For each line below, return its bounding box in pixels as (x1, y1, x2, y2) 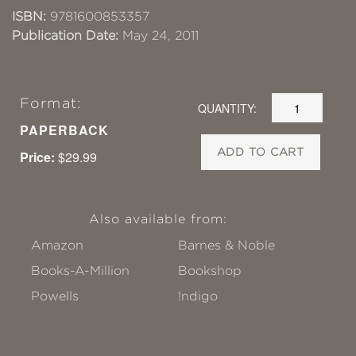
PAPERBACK (20, 121, 110, 139)
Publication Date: (12, 29, 118, 42)
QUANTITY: (198, 99, 257, 116)
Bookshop (178, 264, 242, 277)
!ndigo (178, 289, 219, 303)
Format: (20, 95, 81, 111)
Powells (31, 289, 79, 303)
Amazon (31, 238, 83, 252)
